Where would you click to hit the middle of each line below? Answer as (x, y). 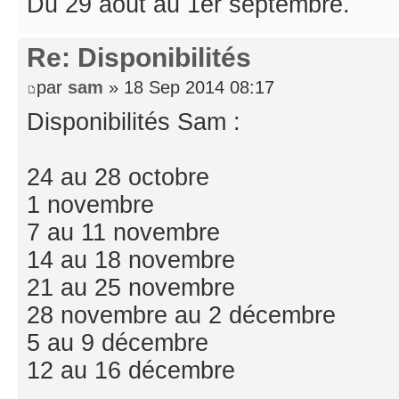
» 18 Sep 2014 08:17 (189, 88)
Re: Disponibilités (139, 58)
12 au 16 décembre (131, 370)
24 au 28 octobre (118, 177)
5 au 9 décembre (118, 342)
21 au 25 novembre (131, 287)
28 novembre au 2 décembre (181, 315)
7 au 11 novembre (123, 232)
